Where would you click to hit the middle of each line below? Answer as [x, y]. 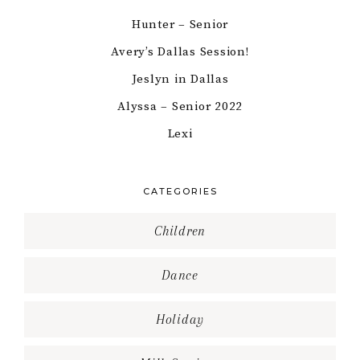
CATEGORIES [180, 192]
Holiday [180, 320]
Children [180, 231]
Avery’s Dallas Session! [180, 52]
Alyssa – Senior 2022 [180, 107]
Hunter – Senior [180, 25]
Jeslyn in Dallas [180, 80]
